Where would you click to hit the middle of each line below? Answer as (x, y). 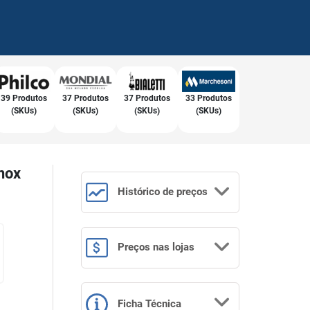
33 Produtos (208, 98)
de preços (185, 191)
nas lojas (174, 247)
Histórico (139, 191)
